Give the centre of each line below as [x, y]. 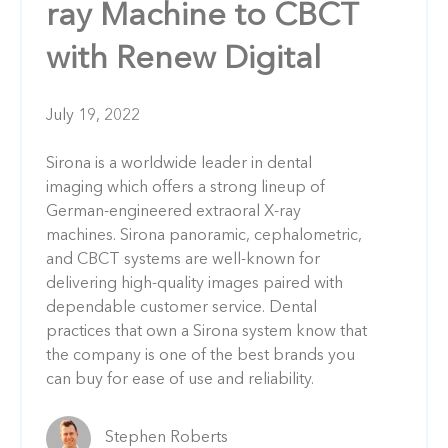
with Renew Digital [183, 59]
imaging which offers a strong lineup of [185, 187]
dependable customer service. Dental [181, 307]
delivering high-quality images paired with [194, 283]
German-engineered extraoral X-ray [173, 211]
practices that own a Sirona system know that [206, 331]
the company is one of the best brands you [200, 355]
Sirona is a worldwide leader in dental [179, 163]
